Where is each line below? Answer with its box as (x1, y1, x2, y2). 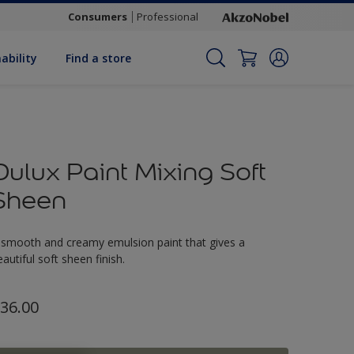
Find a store (66, 50, 132, 66)
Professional (137, 9, 198, 24)
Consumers (68, 9, 127, 24)
